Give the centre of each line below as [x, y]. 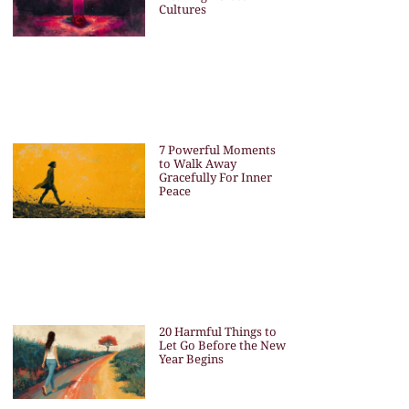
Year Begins [191, 358]
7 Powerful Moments [217, 149]
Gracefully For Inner [215, 177]
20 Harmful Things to [217, 331]
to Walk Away [197, 163]
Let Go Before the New [222, 345]
